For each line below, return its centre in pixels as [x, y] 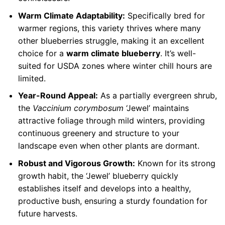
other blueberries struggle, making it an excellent [111, 40]
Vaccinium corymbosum [78, 108]
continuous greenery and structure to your [98, 133]
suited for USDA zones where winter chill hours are [115, 66]
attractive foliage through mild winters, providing [111, 121]
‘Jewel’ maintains [156, 108]
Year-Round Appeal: [58, 96]
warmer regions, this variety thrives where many [109, 28]
